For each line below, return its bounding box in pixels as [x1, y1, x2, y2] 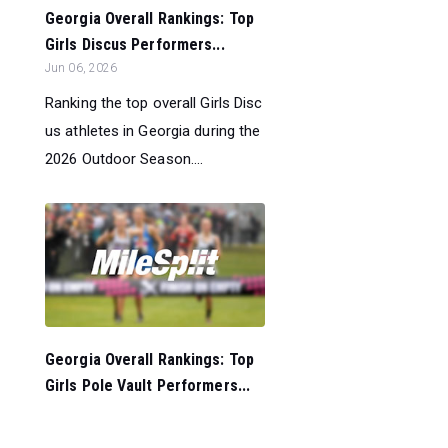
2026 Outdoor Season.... [45, 150, 204, 169]
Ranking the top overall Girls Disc [45, 94, 263, 113]
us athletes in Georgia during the [45, 122, 261, 141]
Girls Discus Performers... [45, 35, 225, 55]
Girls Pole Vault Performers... [45, 376, 251, 396]
